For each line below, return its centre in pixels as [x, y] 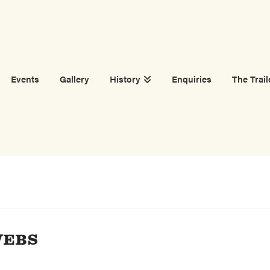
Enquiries [192, 79]
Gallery [74, 79]
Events [25, 79]
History [125, 79]
